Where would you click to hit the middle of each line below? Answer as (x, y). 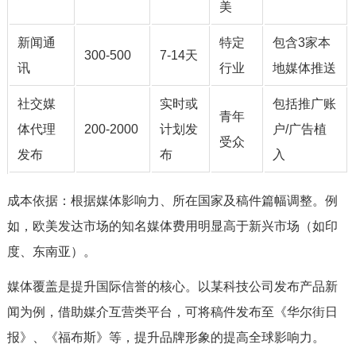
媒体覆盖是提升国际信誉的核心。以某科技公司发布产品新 (172, 286)
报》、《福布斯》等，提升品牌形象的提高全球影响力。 (166, 337)
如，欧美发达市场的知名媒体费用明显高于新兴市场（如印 (172, 226)
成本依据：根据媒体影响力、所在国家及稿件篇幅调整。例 (172, 201)
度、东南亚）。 (51, 252)
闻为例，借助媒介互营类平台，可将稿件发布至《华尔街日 (172, 312)
